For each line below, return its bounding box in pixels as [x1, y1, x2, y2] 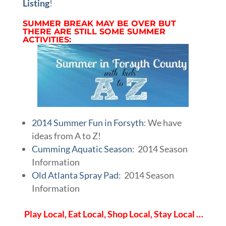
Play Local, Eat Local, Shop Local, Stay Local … [24, 208, 203, 220]
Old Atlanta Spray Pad [31, 169, 119, 181]
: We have [143, 117, 182, 129]
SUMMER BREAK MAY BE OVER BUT [22, 19, 176, 29]
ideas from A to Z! [31, 130, 101, 142]
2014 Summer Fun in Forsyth [31, 117, 144, 129]
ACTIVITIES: [22, 35, 71, 45]
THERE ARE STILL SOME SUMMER [22, 27, 165, 37]
